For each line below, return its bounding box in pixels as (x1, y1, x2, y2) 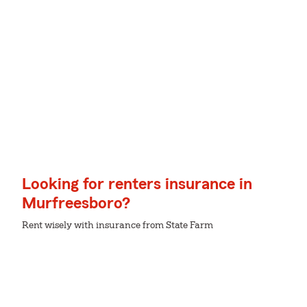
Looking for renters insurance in (22, 176, 252, 193)
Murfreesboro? (22, 195, 130, 212)
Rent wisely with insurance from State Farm (22, 221, 213, 230)
